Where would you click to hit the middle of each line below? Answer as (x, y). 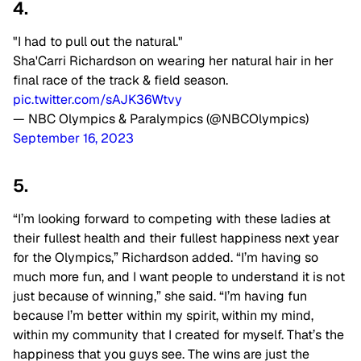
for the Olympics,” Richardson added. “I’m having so (166, 258)
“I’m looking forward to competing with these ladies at (172, 219)
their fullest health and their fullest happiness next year (176, 239)
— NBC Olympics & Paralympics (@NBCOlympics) (161, 119)
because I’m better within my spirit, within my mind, (163, 316)
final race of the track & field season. (120, 81)
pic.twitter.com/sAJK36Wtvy (98, 100)
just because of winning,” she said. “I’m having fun (160, 297)
